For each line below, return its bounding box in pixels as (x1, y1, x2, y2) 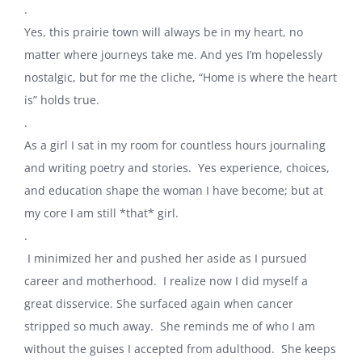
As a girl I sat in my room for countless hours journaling (24, 137, 326, 153)
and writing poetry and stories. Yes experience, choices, (24, 159, 330, 175)
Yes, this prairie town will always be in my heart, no (24, 23, 303, 40)
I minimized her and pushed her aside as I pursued (24, 250, 307, 266)
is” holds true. (24, 91, 103, 107)
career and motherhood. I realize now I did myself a (24, 272, 308, 288)
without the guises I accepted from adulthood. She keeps (24, 340, 336, 356)
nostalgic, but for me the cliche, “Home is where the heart (24, 69, 337, 85)
